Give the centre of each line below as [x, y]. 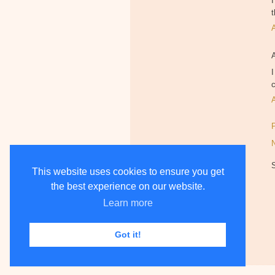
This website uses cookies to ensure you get [128, 172]
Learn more [128, 203]
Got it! [128, 235]
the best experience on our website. [128, 187]
